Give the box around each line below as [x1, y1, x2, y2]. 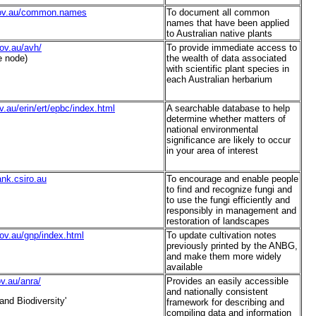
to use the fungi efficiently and [166, 195, 290, 206]
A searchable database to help [166, 103, 290, 114]
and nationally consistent [166, 286, 268, 298]
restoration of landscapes [166, 216, 269, 227]
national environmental [166, 124, 258, 135]
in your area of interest [166, 145, 258, 157]
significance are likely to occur [166, 135, 291, 146]
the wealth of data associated [166, 53, 286, 64]
